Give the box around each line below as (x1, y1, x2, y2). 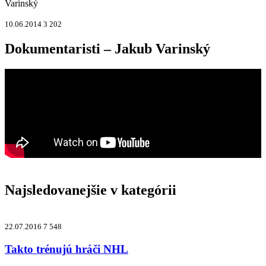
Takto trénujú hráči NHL (5, 243, 128, 256)
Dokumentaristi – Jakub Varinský (5, 40, 210, 56)
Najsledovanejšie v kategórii (5, 182, 176, 198)
